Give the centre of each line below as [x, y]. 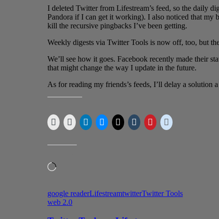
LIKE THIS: [62, 153]
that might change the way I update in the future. [122, 67]
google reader [68, 193]
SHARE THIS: [65, 105]
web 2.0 [60, 202]
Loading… [73, 166]
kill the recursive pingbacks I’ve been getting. [117, 25]
